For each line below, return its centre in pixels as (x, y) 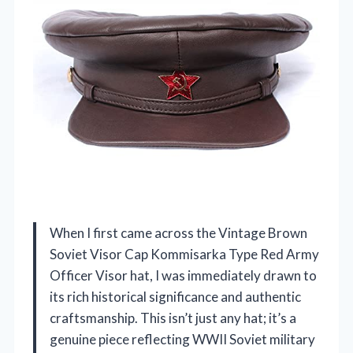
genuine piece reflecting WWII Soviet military (182, 339)
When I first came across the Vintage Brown (178, 232)
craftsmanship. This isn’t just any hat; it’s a (173, 318)
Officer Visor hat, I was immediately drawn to (183, 275)
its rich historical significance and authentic (175, 296)
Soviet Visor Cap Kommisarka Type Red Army (184, 254)
